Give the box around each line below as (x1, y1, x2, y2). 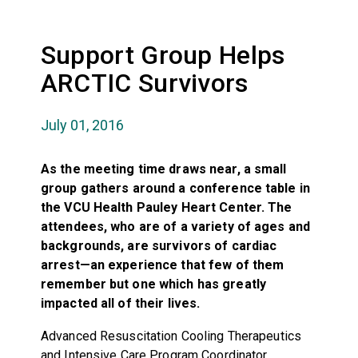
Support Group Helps (40, 39, 285, 70)
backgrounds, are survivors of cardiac (40, 237, 277, 253)
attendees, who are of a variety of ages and (40, 218, 311, 234)
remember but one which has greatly (40, 276, 266, 292)
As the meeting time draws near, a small (40, 161, 287, 177)
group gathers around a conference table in (40, 180, 310, 196)
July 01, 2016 (40, 116, 124, 133)
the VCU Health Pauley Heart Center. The (40, 199, 292, 215)
